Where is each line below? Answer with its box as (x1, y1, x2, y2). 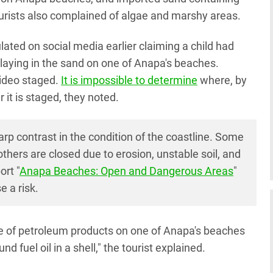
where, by (197, 74, 247, 87)
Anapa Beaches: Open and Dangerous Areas (19, 165, 233, 178)
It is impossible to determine (61, 74, 197, 87)
